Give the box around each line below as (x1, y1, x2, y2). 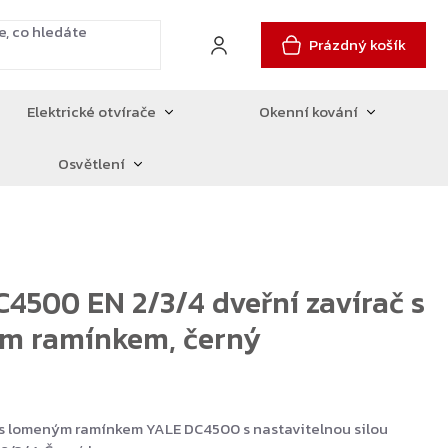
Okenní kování (259, 100, 359, 123)
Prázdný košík (309, 33, 406, 56)
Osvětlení (58, 152, 126, 175)
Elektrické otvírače (27, 100, 157, 123)
